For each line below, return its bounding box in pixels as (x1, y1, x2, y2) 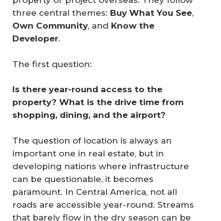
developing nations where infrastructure (12, 161, 189, 171)
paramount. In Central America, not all (12, 186, 177, 197)
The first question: (12, 59, 92, 69)
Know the (111, 21, 157, 31)
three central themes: (12, 8, 110, 18)
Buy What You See (110, 8, 192, 18)
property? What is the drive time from (12, 97, 186, 107)
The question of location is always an (12, 135, 172, 146)
